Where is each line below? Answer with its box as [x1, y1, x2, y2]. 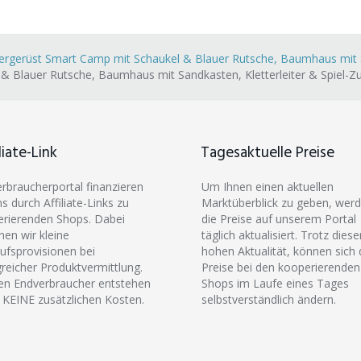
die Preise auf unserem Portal [201, 210, 356, 226]
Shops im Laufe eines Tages [201, 275, 349, 291]
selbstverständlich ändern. [201, 291, 336, 307]
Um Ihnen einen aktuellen [201, 178, 334, 194]
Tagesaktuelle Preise [201, 140, 334, 165]
